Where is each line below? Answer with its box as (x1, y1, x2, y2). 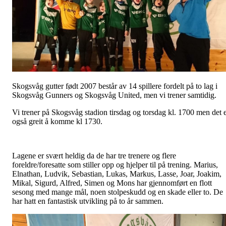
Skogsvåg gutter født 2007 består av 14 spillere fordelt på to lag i (12, 81, 217, 90)
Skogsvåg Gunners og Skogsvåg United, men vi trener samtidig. (12, 90, 216, 99)
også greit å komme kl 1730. (12, 117, 102, 126)
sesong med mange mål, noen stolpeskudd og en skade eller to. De (12, 187, 223, 196)
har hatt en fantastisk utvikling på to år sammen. (12, 196, 163, 205)
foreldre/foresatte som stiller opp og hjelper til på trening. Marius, (12, 160, 218, 169)
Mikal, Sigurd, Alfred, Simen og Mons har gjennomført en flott (12, 178, 212, 187)
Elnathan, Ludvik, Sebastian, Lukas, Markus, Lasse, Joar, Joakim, (12, 169, 221, 178)
